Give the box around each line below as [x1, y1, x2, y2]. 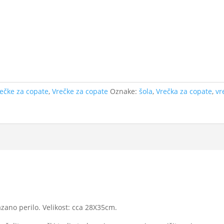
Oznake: [110, 86, 139, 96]
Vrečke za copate [52, 86, 108, 96]
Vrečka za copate [156, 86, 212, 96]
